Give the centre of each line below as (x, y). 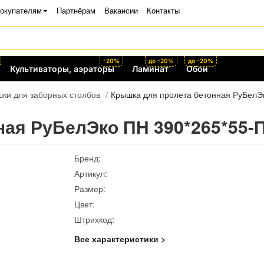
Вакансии (121, 10)
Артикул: (91, 173)
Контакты (163, 10)
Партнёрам (76, 10)
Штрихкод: (94, 219)
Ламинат (150, 69)
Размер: (90, 189)
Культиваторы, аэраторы (62, 69)
